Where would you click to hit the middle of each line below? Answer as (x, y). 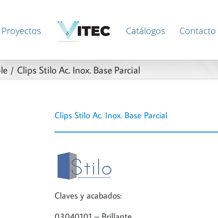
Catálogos (145, 31)
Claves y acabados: (88, 195)
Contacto (198, 31)
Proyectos (21, 31)
